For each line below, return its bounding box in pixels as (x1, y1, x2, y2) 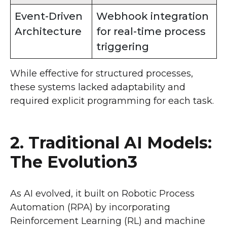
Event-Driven (15, 10, 83, 22)
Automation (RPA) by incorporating (10, 201, 170, 213)
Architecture (15, 25, 82, 37)
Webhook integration (96, 10, 209, 22)
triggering (96, 40, 149, 53)
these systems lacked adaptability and (10, 81, 185, 93)
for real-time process (96, 25, 206, 37)
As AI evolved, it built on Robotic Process (10, 187, 195, 199)
